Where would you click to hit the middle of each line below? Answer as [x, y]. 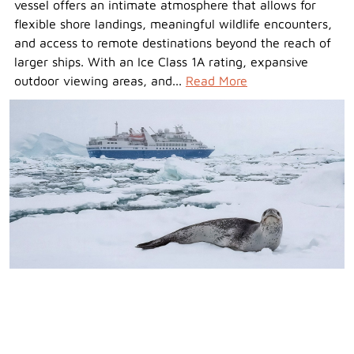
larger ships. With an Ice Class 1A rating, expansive [161, 62]
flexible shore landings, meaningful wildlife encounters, [173, 24]
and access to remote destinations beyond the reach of [173, 43]
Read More [217, 81]
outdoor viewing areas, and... [100, 81]
